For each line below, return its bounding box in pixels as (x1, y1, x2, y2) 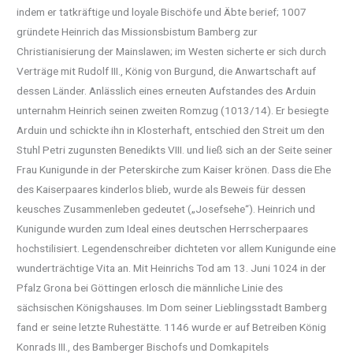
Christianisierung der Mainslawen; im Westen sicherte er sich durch (17, 44, 327, 58)
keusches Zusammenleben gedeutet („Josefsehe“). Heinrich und (17, 202, 316, 215)
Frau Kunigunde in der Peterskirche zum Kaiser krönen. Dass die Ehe (17, 162, 332, 176)
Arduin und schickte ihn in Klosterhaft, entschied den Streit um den (17, 123, 325, 136)
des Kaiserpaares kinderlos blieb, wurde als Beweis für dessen (17, 182, 307, 195)
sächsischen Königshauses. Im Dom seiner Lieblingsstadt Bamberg (17, 300, 328, 314)
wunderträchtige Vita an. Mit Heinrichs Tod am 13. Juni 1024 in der (17, 261, 327, 274)
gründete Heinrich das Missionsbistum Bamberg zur (17, 24, 258, 38)
